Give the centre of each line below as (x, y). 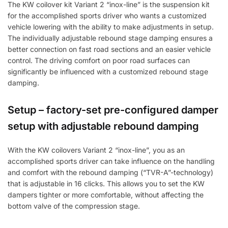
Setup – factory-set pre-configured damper (113, 110)
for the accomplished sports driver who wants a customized (107, 15)
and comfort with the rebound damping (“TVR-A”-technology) (110, 172)
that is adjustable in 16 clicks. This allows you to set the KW (106, 183)
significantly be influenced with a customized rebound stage (108, 71)
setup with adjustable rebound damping (103, 126)
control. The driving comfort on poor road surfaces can (99, 60)
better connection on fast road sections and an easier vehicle (109, 49)
